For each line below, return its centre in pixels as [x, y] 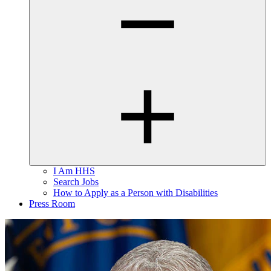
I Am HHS [74, 171]
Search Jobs [76, 182]
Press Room [52, 204]
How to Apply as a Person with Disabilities [135, 193]
